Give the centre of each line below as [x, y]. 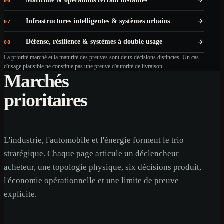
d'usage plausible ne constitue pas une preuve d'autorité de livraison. [84, 66]
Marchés [36, 81]
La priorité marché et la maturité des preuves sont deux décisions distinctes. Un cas [101, 57]
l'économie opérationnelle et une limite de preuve [91, 180]
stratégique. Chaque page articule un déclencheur [91, 153]
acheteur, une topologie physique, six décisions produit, [103, 167]
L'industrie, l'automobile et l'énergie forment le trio [94, 140]
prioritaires [46, 100]
